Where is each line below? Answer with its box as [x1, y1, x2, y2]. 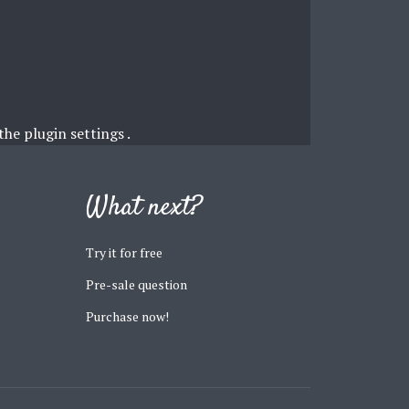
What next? [86, 187, 202, 227]
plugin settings [23, 122, 127, 143]
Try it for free [86, 243, 163, 261]
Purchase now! [86, 307, 169, 325]
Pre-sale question [86, 275, 187, 293]
